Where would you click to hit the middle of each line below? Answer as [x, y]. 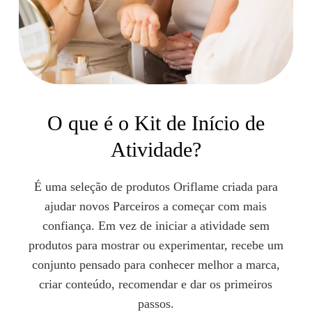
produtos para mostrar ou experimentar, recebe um [156, 245]
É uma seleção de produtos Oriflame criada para [156, 187]
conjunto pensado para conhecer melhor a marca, [156, 265]
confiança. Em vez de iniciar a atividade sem [156, 226]
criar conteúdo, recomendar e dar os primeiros [156, 284]
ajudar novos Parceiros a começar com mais [156, 206]
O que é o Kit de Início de [156, 123]
